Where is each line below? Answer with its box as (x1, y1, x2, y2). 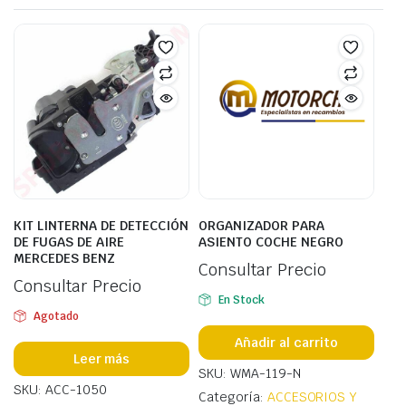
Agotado (33, 309, 79, 324)
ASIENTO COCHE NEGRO (198, 234, 343, 250)
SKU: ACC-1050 (14, 382, 107, 398)
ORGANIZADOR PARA (198, 217, 324, 234)
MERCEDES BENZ (14, 250, 115, 266)
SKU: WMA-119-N (198, 365, 301, 382)
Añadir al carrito (235, 333, 338, 351)
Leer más (72, 350, 130, 367)
